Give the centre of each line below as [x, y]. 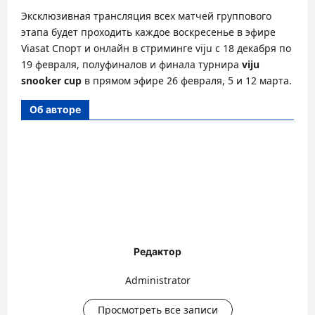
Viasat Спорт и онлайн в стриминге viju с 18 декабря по [156, 48]
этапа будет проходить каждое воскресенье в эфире [148, 32]
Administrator [157, 280]
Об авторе [55, 109]
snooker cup [51, 81]
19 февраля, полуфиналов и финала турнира [131, 64]
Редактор [157, 251]
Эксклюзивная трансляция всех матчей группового [146, 16]
